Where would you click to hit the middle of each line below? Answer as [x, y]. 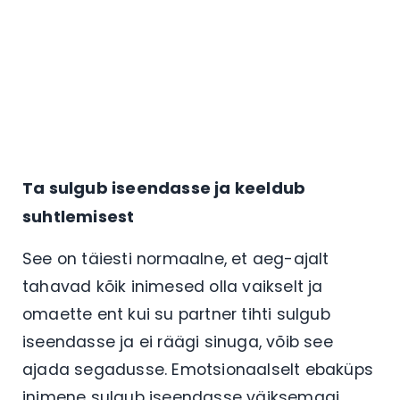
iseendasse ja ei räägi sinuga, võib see [178, 342]
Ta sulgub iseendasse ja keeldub [164, 187]
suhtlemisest [79, 216]
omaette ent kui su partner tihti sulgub [176, 314]
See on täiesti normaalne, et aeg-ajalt [176, 258]
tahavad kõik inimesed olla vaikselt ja [173, 286]
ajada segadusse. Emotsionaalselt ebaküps [198, 369]
